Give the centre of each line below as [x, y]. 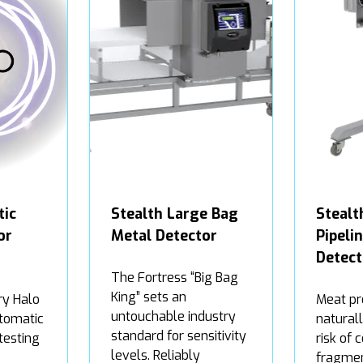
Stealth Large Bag [175, 214]
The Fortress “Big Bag [175, 277]
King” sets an [149, 297]
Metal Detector [164, 235]
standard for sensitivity [179, 335]
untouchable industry [173, 316]
